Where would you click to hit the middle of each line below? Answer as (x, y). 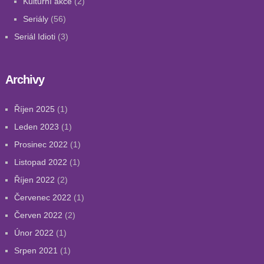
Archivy (24, 80)
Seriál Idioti (34, 37)
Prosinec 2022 (41, 144)
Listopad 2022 (40, 162)
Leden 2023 (36, 127)
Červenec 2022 (42, 197)
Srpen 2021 (36, 250)
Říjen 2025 (34, 109)
